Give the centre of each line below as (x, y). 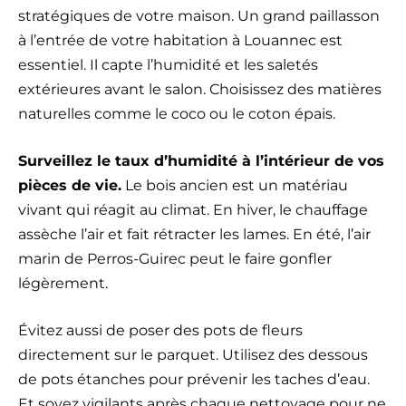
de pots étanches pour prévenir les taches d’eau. (194, 380)
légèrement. (63, 284)
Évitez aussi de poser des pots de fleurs (160, 331)
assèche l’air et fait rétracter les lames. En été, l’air (194, 235)
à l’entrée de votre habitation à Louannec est (180, 41)
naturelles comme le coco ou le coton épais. (177, 114)
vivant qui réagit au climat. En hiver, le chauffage (193, 210)
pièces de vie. (70, 186)
